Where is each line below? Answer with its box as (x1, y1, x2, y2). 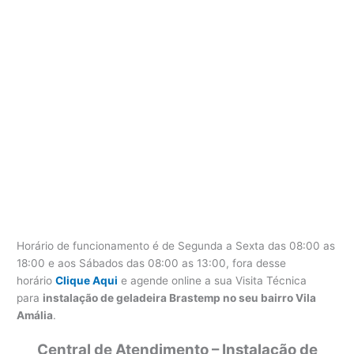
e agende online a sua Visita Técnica (118, 274, 307, 288)
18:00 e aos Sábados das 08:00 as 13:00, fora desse (17, 257, 287, 270)
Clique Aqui (55, 274, 119, 288)
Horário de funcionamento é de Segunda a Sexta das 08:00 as (17, 239, 336, 253)
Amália (17, 309, 54, 322)
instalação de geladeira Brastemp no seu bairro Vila (43, 292, 317, 305)
